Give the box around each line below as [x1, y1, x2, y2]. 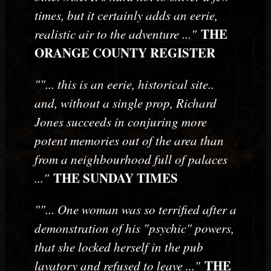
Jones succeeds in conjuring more [34, 113, 207, 131]
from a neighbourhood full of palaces [34, 151, 227, 168]
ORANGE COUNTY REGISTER [34, 44, 215, 62]
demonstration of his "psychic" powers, [34, 220, 234, 237]
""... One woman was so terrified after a [34, 201, 237, 218]
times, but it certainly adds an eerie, [34, 7, 218, 24]
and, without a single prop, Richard [34, 94, 217, 112]
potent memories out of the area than [34, 132, 224, 149]
